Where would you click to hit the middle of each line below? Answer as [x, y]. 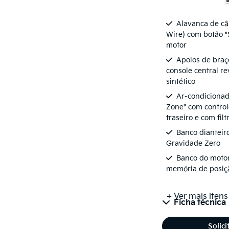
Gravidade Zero [193, 144]
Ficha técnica [200, 203]
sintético [181, 82]
